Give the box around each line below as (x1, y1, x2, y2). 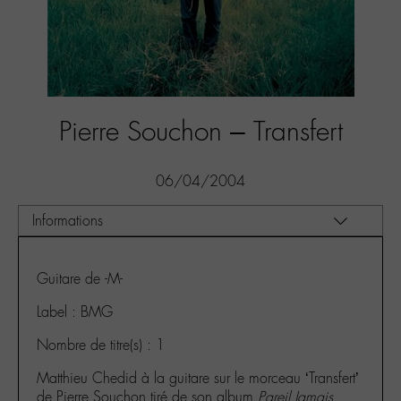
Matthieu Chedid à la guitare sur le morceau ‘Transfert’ (37, 369, 359, 388)
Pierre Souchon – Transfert (58, 115, 343, 149)
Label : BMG (37, 303, 113, 321)
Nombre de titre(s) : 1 (37, 336, 165, 354)
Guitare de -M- (37, 269, 123, 288)
